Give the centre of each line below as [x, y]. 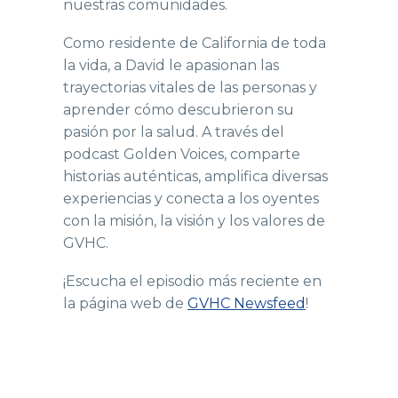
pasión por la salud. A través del [174, 132]
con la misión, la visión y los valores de [194, 221]
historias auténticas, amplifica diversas [195, 176]
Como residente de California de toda [195, 43]
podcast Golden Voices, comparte [182, 154]
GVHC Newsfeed [247, 303]
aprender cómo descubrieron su [179, 110]
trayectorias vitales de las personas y [190, 88]
